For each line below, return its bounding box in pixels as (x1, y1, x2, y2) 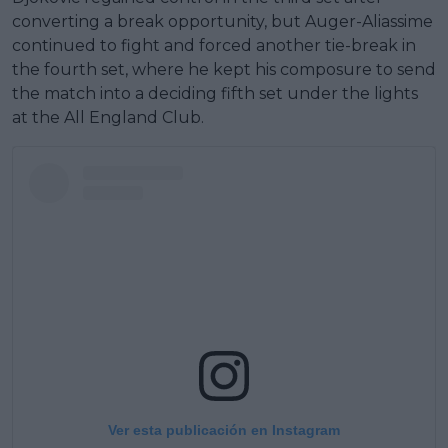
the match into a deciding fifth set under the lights (12, 83, 418, 103)
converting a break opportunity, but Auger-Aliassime (12, 11, 433, 31)
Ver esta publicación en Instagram (108, 421, 340, 438)
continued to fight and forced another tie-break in (12, 35, 416, 55)
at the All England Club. (12, 107, 204, 127)
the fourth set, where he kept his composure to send (12, 59, 436, 79)
